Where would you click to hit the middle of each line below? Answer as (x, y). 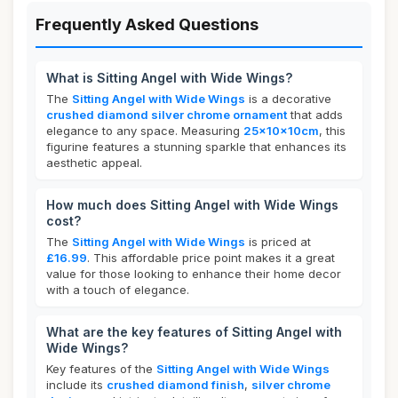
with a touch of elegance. (118, 290)
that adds (315, 115)
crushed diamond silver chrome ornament (167, 115)
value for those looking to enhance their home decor (194, 274)
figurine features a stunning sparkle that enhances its (196, 147)
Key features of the (101, 369)
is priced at (278, 242)
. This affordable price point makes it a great (211, 258)
